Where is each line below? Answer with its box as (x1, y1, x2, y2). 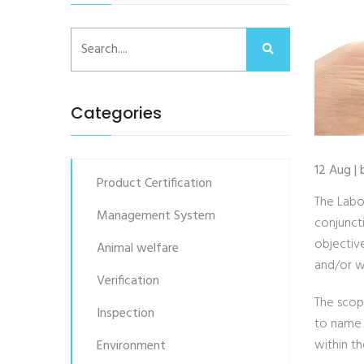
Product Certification (97, 173, 212, 194)
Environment (97, 336, 166, 357)
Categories (71, 102, 162, 124)
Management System (97, 206, 215, 227)
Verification (97, 271, 159, 292)
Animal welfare (97, 238, 179, 259)
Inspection (97, 303, 154, 324)
